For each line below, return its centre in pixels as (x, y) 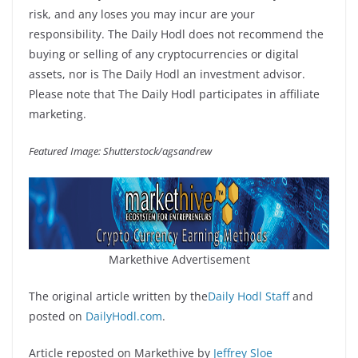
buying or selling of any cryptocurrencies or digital (164, 54)
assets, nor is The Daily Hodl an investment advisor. (167, 74)
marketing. (58, 113)
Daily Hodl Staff (249, 296)
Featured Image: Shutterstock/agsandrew (120, 151)
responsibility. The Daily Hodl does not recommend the (176, 34)
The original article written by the (118, 296)
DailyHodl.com (124, 316)
